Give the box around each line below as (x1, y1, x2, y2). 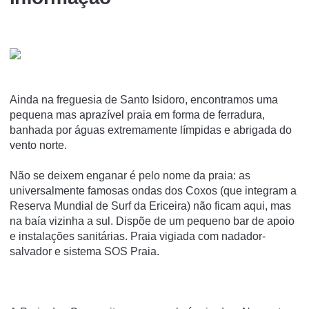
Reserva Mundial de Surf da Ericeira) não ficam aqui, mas (10, 199, 291, 212)
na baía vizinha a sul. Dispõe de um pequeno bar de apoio (10, 215, 295, 227)
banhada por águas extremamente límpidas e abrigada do (10, 123, 292, 136)
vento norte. (10, 139, 67, 151)
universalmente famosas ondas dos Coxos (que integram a (10, 184, 297, 197)
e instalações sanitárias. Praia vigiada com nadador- (10, 230, 266, 242)
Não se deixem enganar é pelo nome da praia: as (10, 169, 250, 181)
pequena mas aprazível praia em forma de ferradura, (10, 108, 265, 121)
